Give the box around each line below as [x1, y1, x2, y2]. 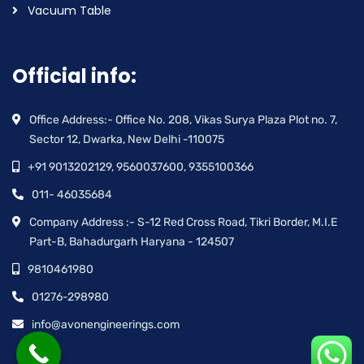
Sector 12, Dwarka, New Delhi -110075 [29, 132, 224, 146]
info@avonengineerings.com [32, 318, 180, 331]
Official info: [12, 63, 136, 89]
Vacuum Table [28, 2, 111, 19]
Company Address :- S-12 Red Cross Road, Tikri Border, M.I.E [29, 215, 337, 229]
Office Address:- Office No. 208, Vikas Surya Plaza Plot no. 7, [29, 113, 337, 127]
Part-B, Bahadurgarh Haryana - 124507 [29, 235, 234, 249]
